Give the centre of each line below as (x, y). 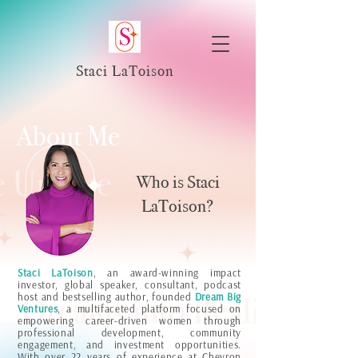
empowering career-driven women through (129, 320)
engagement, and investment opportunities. (129, 344)
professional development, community (129, 332)
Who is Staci (177, 182)
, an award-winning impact (167, 272)
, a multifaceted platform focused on (149, 308)
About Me (68, 136)
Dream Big (218, 296)
